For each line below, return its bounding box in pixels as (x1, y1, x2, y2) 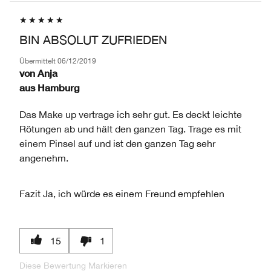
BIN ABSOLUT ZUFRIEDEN (19, 32, 167, 47)
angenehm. (19, 152, 68, 163)
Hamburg (38, 81, 79, 93)
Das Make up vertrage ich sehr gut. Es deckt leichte (19, 108, 242, 120)
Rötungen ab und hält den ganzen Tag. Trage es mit (19, 123, 241, 134)
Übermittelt (19, 56, 57, 65)
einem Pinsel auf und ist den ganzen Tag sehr (19, 137, 215, 149)
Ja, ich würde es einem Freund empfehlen (41, 188, 224, 199)
